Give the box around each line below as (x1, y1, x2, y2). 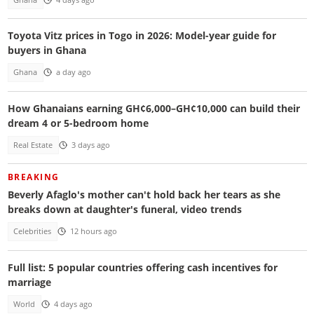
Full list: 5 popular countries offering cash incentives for (7, 260, 278, 274)
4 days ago (53, 299, 93, 310)
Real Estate (13, 139, 53, 150)
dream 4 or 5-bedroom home (7, 116, 149, 130)
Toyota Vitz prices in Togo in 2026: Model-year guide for (7, 29, 276, 43)
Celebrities (13, 226, 52, 237)
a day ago (55, 67, 91, 78)
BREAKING (7, 171, 60, 184)
